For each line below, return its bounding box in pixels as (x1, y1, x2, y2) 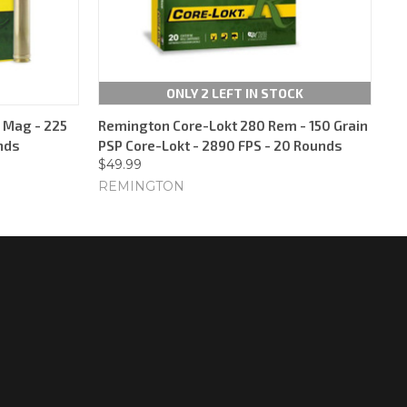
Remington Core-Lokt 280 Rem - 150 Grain (98, 116, 368, 134)
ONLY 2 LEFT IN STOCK (165, 84, 303, 101)
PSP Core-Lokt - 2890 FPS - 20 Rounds (98, 136, 342, 154)
